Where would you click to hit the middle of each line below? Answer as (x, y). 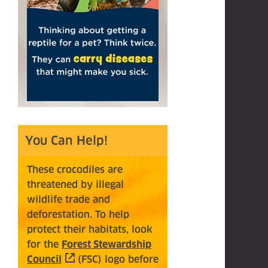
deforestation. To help (78, 214)
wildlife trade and (68, 200)
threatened (54, 185)
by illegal (102, 185)
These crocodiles (67, 170)
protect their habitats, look (90, 229)
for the (44, 244)
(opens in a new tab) (109, 259)
